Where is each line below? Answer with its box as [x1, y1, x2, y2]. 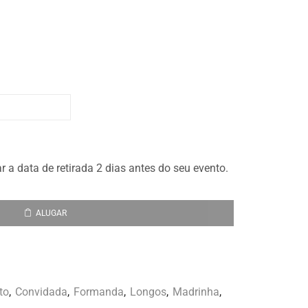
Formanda [74, 285, 124, 299]
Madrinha [173, 285, 219, 299]
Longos [130, 285, 166, 299]
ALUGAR [35, 208, 67, 218]
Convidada [15, 285, 67, 299]
